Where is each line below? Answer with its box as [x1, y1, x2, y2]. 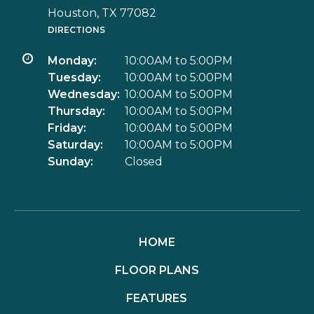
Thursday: [48, 104, 105, 118]
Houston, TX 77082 [48, 6, 156, 20]
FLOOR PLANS [114, 264, 199, 277]
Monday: [48, 54, 97, 67]
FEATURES [126, 292, 188, 305]
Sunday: [48, 155, 93, 168]
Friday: [48, 121, 86, 135]
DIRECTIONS [48, 25, 105, 35]
